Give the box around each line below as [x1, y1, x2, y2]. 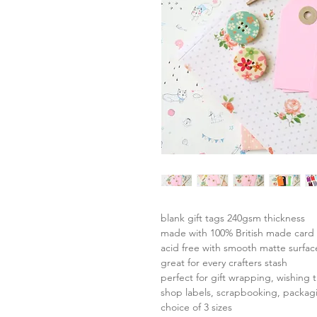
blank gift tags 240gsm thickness [161, 211, 305, 224]
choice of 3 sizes [161, 300, 232, 313]
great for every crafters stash [161, 255, 287, 269]
